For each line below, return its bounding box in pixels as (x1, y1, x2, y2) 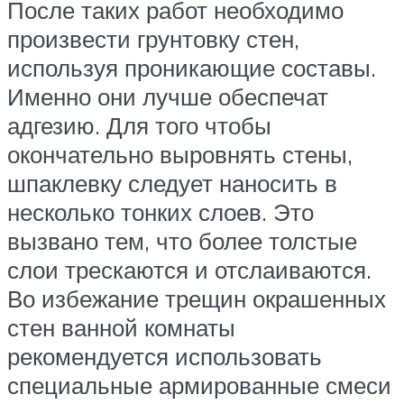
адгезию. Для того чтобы (7, 111, 271, 141)
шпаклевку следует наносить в (7, 169, 337, 198)
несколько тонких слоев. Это (7, 197, 314, 227)
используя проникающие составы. (7, 53, 376, 83)
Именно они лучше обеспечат (7, 82, 328, 112)
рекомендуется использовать (7, 342, 322, 372)
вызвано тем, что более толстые (7, 226, 357, 256)
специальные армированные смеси (7, 371, 391, 400)
